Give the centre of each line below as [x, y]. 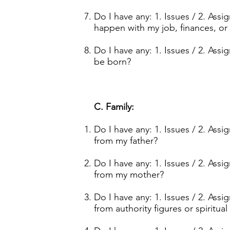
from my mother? [129, 175]
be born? [112, 62]
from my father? [126, 141]
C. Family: [114, 107]
